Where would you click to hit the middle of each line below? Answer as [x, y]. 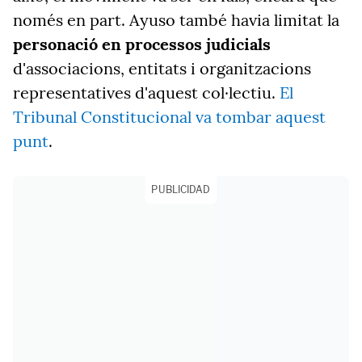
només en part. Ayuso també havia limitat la [176, 20]
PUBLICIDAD [181, 189]
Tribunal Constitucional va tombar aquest [169, 117]
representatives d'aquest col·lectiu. [146, 93]
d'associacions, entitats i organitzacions [162, 68]
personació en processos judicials [142, 44]
